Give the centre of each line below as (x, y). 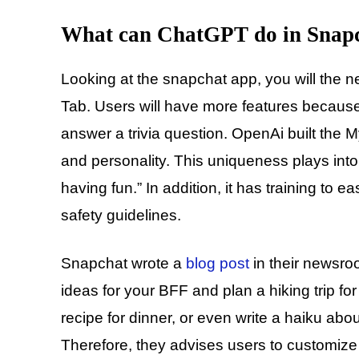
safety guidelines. (121, 216)
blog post (218, 264)
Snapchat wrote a (123, 264)
